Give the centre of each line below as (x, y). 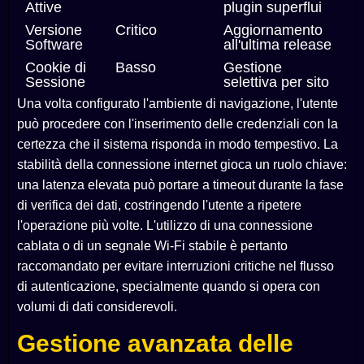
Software (54, 45)
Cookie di (56, 68)
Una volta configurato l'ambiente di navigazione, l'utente (178, 104)
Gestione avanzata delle (155, 344)
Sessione (55, 82)
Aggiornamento (273, 30)
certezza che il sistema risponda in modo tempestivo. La (178, 145)
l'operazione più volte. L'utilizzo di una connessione (165, 226)
